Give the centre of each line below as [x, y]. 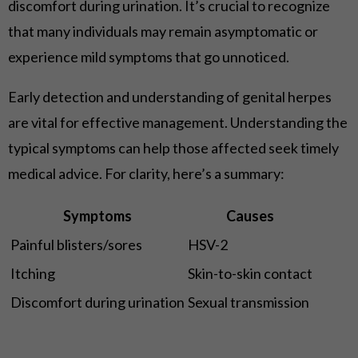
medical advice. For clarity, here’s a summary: [146, 173]
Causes [250, 215]
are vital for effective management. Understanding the [178, 122]
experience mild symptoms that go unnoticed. [149, 56]
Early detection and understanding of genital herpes [170, 96]
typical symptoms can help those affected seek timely [173, 147]
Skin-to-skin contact [250, 273]
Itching [33, 273]
